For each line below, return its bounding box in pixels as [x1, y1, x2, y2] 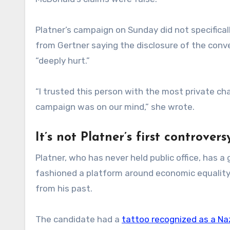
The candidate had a [35, 214, 122, 224]
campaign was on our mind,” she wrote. [35, 101, 195, 112]
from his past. [35, 183, 92, 194]
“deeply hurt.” [35, 55, 90, 66]
